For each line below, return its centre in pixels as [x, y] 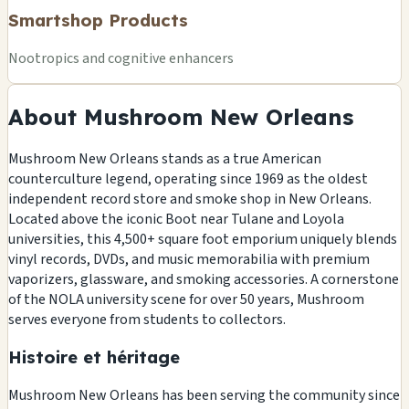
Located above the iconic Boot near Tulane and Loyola [176, 219]
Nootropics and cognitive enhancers [121, 58]
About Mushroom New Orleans [181, 116]
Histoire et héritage [94, 357]
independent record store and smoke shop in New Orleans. [190, 199]
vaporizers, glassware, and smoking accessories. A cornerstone [204, 279]
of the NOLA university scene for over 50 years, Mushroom [186, 299]
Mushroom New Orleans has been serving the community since [204, 396]
